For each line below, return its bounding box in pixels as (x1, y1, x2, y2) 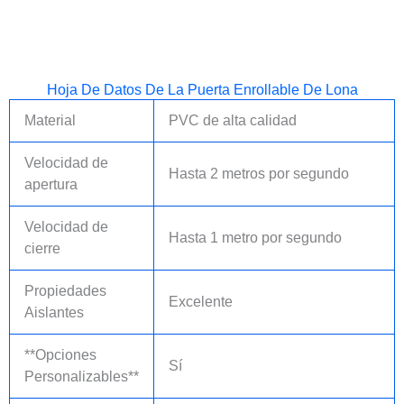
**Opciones (24, 347, 96, 363)
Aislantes (24, 305, 84, 321)
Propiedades (24, 283, 106, 299)
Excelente (169, 294, 233, 310)
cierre (24, 241, 60, 257)
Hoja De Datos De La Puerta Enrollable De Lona (46, 82, 358, 98)
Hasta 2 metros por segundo (169, 166, 349, 182)
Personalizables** (24, 369, 139, 385)
